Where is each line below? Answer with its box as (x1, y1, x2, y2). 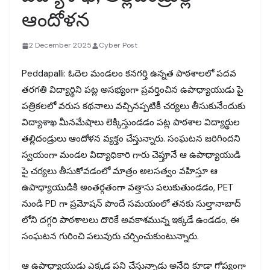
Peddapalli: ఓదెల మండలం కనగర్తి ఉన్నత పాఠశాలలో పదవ (22, 67, 236, 80)
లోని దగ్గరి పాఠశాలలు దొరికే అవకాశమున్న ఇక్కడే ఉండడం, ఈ (22, 213, 239, 226)
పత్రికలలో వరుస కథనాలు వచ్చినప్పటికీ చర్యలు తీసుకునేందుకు (22, 99, 245, 112)
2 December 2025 (29, 40, 92, 51)
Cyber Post (99, 40, 137, 51)
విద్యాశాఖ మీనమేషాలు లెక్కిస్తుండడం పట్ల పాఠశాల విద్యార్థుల (22, 116, 240, 128)
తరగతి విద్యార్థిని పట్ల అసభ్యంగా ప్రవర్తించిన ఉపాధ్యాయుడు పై (22, 83, 243, 96)
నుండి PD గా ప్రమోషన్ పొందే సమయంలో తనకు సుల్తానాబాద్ (22, 197, 241, 210)
